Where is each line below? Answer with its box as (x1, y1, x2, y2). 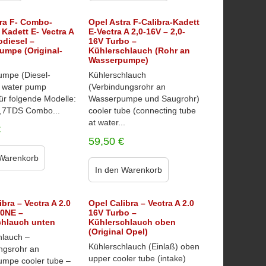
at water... (88, 118, 125, 127)
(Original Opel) (88, 227, 148, 236)
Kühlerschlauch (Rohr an (88, 46, 190, 55)
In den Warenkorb (94, 165, 162, 175)
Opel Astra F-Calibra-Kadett (88, 17, 199, 27)
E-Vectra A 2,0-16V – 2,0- (88, 27, 185, 36)
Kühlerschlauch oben (88, 217, 176, 227)
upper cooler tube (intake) (88, 254, 186, 263)
